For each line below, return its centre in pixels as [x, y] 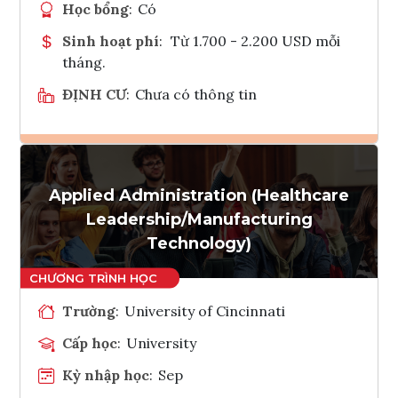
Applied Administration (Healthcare [199, 195]
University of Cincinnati [205, 310]
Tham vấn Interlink [246, 216]
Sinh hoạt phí [111, 40]
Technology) [199, 243]
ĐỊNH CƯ [94, 94]
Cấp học [90, 342]
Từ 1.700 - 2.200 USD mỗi [255, 40]
